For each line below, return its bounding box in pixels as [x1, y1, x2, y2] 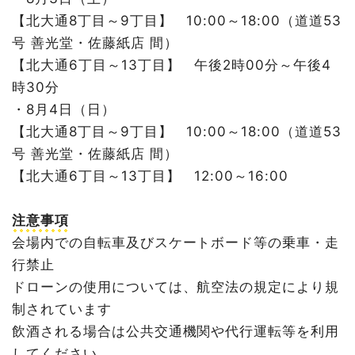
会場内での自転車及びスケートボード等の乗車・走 [12, 234, 340, 250]
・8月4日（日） [12, 101, 130, 117]
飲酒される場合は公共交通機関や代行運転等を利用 [12, 323, 340, 339]
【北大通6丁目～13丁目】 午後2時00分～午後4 [12, 56, 331, 73]
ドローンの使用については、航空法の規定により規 [12, 278, 340, 295]
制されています [12, 300, 112, 317]
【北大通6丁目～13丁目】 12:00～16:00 [12, 167, 288, 184]
